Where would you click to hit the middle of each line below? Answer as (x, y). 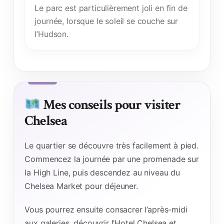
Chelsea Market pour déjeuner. (81, 186)
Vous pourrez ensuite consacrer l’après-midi (106, 210)
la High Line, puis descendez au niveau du (102, 173)
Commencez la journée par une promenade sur (112, 159)
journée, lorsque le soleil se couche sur (106, 21)
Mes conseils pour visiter (111, 105)
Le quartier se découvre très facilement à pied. (111, 146)
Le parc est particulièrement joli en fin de (111, 8)
